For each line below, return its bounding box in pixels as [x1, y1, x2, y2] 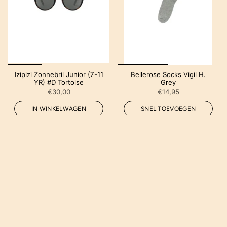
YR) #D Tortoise [34, 78, 84, 86]
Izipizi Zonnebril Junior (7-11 [14, 70, 103, 79]
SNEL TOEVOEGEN [140, 105, 196, 112]
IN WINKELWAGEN [31, 105, 87, 112]
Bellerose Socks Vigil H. [131, 70, 206, 79]
